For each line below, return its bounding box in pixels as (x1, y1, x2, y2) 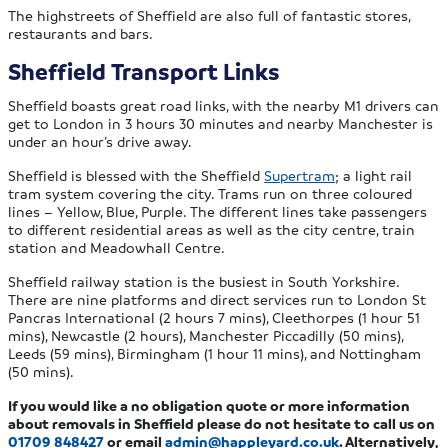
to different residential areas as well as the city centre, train (8, 219, 416, 238)
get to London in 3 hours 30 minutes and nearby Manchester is (8, 113, 434, 132)
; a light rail (335, 165, 413, 184)
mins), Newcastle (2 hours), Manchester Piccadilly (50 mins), (8, 325, 404, 344)
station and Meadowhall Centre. (8, 237, 226, 256)
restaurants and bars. (8, 23, 154, 42)
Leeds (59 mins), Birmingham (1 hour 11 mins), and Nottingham (8, 343, 422, 362)
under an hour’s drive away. (8, 131, 193, 150)
